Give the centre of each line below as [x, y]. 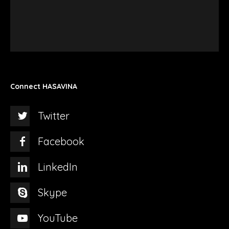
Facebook [61, 141]
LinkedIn [58, 167]
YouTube [58, 218]
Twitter [54, 116]
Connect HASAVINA [44, 86]
